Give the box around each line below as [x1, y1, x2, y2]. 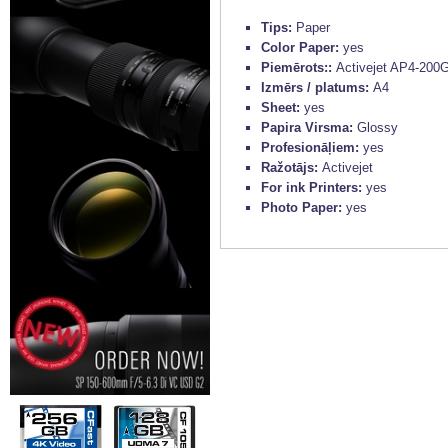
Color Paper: [261, 40, 343, 56]
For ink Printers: [261, 180, 366, 196]
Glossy [357, 120, 398, 136]
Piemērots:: [261, 60, 336, 76]
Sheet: [261, 100, 304, 116]
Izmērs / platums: [261, 80, 373, 96]
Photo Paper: [261, 200, 346, 216]
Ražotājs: [261, 160, 322, 176]
